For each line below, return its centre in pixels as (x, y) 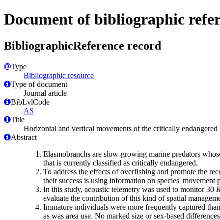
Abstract (24, 137)
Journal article (45, 93)
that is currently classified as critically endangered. (121, 163)
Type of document (39, 84)
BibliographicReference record (82, 45)
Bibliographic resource (59, 75)
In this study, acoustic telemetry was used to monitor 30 (130, 189)
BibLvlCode (30, 102)
